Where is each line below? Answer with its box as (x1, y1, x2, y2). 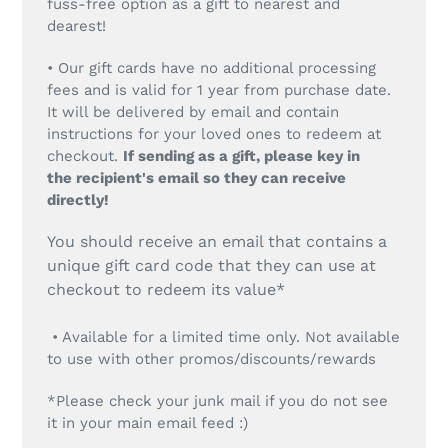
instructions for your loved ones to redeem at (47, 124, 381, 143)
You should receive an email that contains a (47, 232, 387, 252)
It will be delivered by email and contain (47, 102, 339, 121)
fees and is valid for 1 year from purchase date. (47, 80, 391, 99)
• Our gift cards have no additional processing (47, 58, 376, 77)
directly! (47, 190, 109, 209)
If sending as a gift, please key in (123, 146, 360, 165)
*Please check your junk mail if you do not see (47, 391, 388, 410)
